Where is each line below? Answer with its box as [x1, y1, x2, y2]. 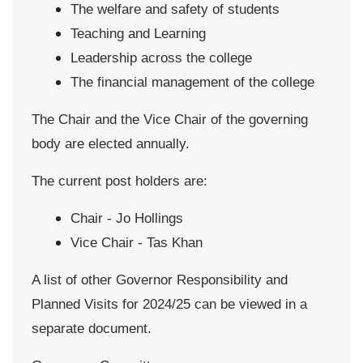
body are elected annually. [32, 135, 190, 152]
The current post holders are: [32, 173, 207, 189]
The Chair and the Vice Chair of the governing [32, 111, 308, 127]
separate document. [32, 320, 152, 336]
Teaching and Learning [70, 25, 206, 41]
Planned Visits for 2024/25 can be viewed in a [32, 296, 307, 312]
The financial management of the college [70, 74, 314, 90]
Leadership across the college [70, 49, 252, 66]
